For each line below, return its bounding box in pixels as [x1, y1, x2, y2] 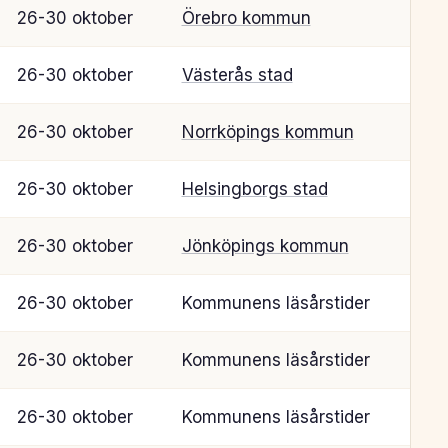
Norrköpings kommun [181, 121, 354, 142]
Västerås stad [181, 64, 293, 85]
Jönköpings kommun [181, 235, 349, 256]
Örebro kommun [181, 7, 311, 28]
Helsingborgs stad [181, 178, 328, 199]
